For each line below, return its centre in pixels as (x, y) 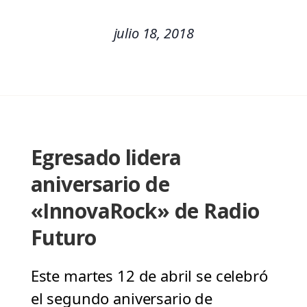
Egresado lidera (106, 158)
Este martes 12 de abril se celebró (149, 276)
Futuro (63, 238)
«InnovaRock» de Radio (145, 211)
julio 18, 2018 (153, 34)
